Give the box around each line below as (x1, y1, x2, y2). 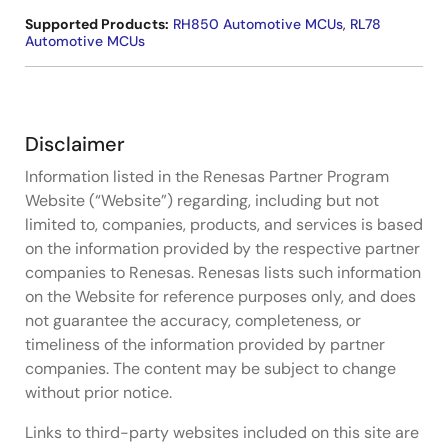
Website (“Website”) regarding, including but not (25, 189, 379, 211)
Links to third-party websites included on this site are (25, 421, 419, 443)
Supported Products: (25, 14, 169, 33)
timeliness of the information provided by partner (25, 333, 385, 355)
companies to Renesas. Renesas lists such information (25, 261, 421, 283)
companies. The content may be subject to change (25, 357, 396, 379)
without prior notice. (25, 381, 172, 403)
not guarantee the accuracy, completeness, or (25, 309, 361, 331)
